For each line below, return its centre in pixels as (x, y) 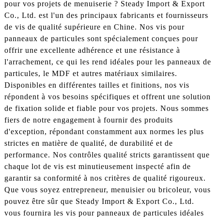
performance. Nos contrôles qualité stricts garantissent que (107, 155)
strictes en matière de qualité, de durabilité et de (88, 143)
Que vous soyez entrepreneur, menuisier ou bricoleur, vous (107, 189)
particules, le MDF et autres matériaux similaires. (91, 73)
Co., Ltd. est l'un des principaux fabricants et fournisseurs (106, 15)
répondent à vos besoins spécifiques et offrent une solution (107, 96)
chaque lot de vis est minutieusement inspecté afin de (97, 166)
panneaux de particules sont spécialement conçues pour (101, 38)
